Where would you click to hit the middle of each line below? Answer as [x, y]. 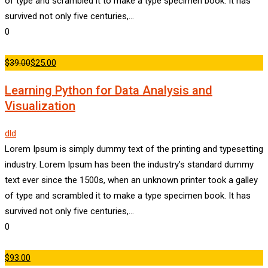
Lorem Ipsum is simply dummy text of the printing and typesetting [134, 149]
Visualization [40, 106]
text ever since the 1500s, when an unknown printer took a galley [131, 180]
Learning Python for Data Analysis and [109, 91]
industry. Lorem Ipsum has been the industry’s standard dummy [129, 165]
